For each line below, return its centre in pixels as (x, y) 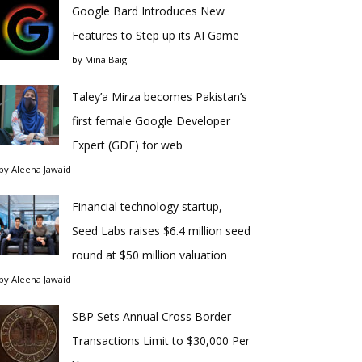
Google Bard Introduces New (148, 11)
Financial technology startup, (147, 206)
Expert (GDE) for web (127, 145)
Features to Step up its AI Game (156, 35)
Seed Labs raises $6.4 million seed (161, 231)
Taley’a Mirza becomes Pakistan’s (160, 97)
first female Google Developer (151, 121)
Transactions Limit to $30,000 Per (161, 341)
